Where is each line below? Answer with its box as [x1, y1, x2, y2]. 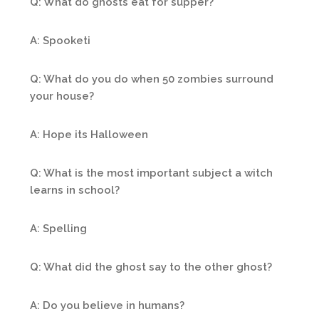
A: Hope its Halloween [30, 128, 148, 141]
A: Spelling [30, 222, 87, 235]
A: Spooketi [30, 34, 90, 47]
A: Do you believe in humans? [30, 299, 184, 312]
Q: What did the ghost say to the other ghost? [30, 261, 272, 273]
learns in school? [30, 184, 120, 197]
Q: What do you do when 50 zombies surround [30, 73, 273, 85]
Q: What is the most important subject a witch [30, 167, 273, 179]
